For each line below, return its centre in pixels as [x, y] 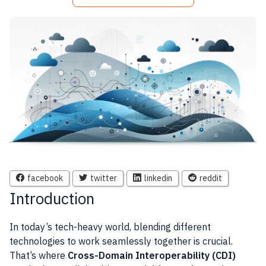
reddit [211, 178]
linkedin [158, 178]
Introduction [52, 198]
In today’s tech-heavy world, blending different [110, 227]
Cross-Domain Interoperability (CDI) [152, 255]
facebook [45, 178]
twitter [104, 178]
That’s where [39, 255]
